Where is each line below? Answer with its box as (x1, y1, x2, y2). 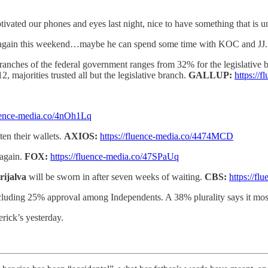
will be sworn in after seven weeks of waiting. (26, 171, 205, 182)
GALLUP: (188, 69, 232, 80)
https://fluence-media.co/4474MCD (100, 130, 233, 141)
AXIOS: (64, 130, 100, 141)
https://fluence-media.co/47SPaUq (50, 151, 179, 162)
